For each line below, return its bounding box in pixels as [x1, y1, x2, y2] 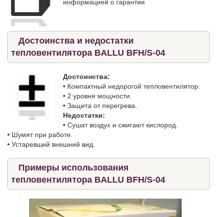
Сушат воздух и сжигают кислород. [67, 121, 178, 129]
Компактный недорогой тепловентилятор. [67, 82, 200, 90]
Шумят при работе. [12, 130, 73, 139]
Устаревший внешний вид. [12, 140, 95, 148]
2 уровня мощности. [67, 92, 132, 100]
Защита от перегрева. [67, 101, 137, 109]
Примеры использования [18, 162, 129, 172]
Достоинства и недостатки [18, 35, 134, 46]
